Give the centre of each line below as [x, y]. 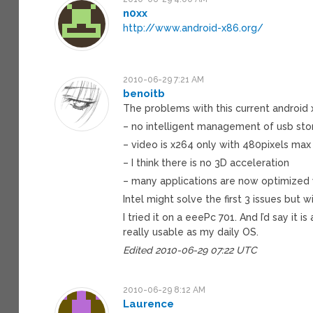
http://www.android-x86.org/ [194, 28]
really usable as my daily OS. [191, 232]
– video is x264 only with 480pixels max [217, 144]
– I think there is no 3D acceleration [206, 162]
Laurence [149, 304]
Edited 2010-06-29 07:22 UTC [190, 250]
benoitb [144, 93]
